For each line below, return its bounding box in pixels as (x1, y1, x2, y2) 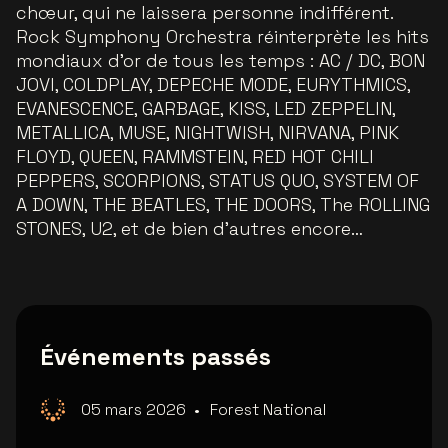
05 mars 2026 (81, 399, 186, 421)
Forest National (210, 399, 326, 421)
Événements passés (40, 341, 271, 373)
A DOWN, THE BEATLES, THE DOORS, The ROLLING (16, 193, 430, 217)
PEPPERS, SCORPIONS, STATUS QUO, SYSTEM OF (16, 169, 419, 193)
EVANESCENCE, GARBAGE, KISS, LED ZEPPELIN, (16, 97, 395, 121)
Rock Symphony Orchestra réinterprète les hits (16, 25, 429, 49)
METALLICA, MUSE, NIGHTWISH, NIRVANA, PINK (16, 121, 399, 145)
